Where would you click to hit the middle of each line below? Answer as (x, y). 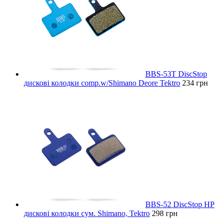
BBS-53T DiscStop (176, 74)
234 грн (195, 83)
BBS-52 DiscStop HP (180, 204)
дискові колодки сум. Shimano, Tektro (87, 213)
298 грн (165, 213)
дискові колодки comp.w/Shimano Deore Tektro (102, 83)
